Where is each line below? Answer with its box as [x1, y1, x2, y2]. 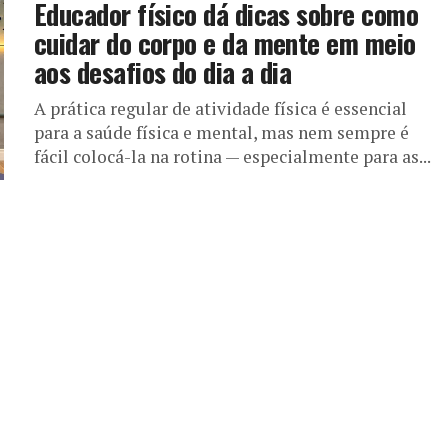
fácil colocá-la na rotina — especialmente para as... [34, 145, 431, 169]
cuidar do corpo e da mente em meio [34, 23, 416, 64]
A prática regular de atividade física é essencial [34, 97, 407, 121]
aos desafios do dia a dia [34, 52, 292, 93]
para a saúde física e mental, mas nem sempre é [34, 121, 409, 145]
